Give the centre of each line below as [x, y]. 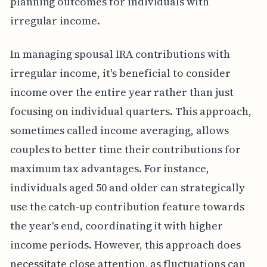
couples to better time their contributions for [125, 149]
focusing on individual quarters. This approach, [131, 111]
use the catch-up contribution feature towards [127, 206]
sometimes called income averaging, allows [119, 130]
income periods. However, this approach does [125, 244]
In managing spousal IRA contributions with [120, 54]
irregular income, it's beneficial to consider [120, 73]
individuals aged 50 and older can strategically [127, 187]
